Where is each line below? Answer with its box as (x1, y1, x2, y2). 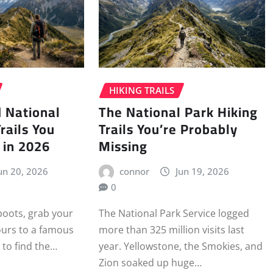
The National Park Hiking (98, 99, 258, 126)
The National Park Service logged (98, 206, 249, 220)
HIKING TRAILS (108, 83, 174, 96)
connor (119, 165, 150, 178)
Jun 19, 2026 (175, 165, 229, 178)
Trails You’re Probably (98, 116, 238, 143)
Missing (98, 133, 147, 160)
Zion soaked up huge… (98, 255, 202, 269)
